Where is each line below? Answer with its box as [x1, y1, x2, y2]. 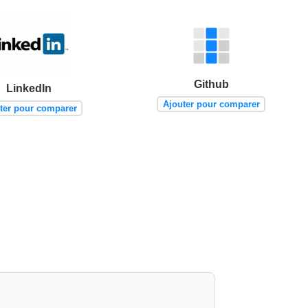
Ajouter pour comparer [162, 98, 260, 109]
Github [193, 78, 229, 90]
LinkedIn [5, 82, 52, 94]
